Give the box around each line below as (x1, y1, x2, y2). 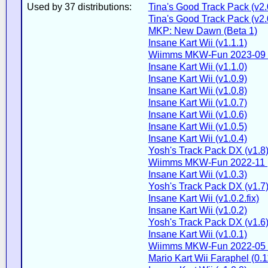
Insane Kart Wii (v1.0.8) (148, 85, 247, 96)
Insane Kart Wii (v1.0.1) (148, 229, 247, 239)
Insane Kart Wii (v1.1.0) (148, 61, 247, 72)
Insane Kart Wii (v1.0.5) (148, 121, 247, 132)
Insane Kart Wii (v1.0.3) (148, 169, 247, 179)
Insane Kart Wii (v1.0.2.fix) (148, 193, 259, 203)
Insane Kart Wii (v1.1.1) (148, 37, 247, 48)
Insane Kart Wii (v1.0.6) (148, 109, 247, 120)
